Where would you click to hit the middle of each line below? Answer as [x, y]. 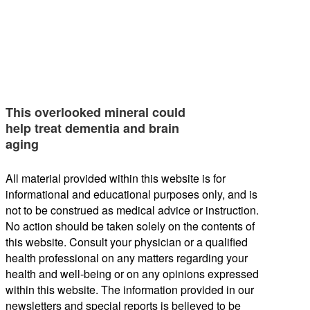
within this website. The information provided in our [130, 290]
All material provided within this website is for [116, 179]
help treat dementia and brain [92, 128]
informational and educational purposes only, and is [131, 194]
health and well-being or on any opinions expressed [132, 274]
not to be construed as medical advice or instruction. [132, 210]
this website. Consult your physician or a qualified [127, 242]
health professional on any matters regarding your [127, 258]
